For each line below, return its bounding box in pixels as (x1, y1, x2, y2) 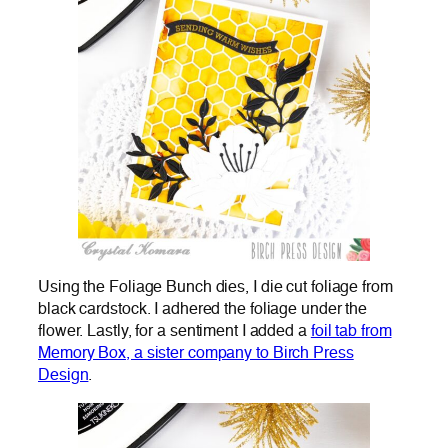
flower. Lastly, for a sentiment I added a (38, 323, 311, 340)
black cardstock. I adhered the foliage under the (38, 301, 368, 318)
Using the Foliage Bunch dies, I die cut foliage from (38, 279, 393, 296)
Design (38, 367, 89, 384)
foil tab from (310, 323, 392, 340)
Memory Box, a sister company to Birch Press (38, 345, 354, 362)
